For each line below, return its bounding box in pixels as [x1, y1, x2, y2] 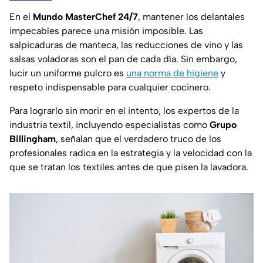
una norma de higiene [126, 67, 218, 79]
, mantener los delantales [138, 11, 245, 22]
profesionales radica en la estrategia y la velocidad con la [9, 147, 252, 159]
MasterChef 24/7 [65, 11, 138, 22]
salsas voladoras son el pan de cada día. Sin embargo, [9, 53, 237, 65]
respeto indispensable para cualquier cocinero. [9, 81, 211, 93]
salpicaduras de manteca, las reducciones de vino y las [9, 39, 243, 50]
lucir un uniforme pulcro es [9, 67, 126, 79]
